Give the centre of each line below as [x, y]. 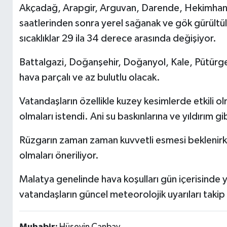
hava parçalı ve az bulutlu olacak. [89, 77]
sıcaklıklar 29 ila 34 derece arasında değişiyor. [118, 38]
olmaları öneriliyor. [59, 155]
